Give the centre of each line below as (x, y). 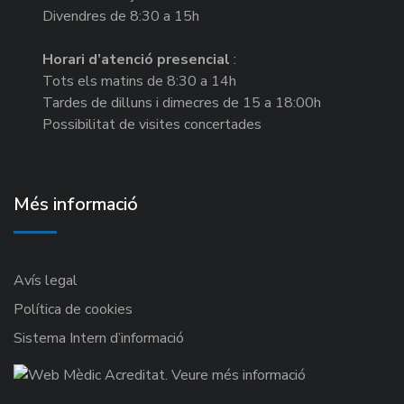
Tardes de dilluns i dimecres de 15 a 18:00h (182, 103)
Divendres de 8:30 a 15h (121, 16)
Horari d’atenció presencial (136, 60)
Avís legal (46, 280)
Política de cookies (73, 309)
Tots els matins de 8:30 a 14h (139, 81)
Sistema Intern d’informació (99, 338)
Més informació (76, 204)
